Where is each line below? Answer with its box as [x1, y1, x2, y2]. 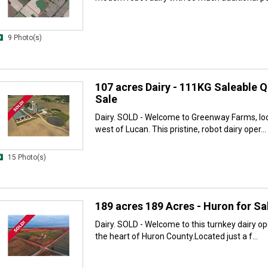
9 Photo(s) [8, 33, 42, 42]
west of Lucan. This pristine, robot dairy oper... [95, 124, 266, 134]
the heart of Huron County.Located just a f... [95, 232, 258, 242]
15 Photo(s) [8, 153, 46, 162]
